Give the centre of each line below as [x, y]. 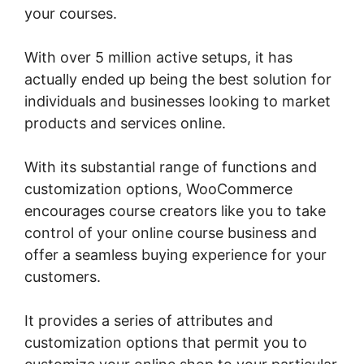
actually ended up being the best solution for [178, 79]
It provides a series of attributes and [149, 321]
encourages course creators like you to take [175, 211]
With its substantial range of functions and [171, 167]
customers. [63, 277]
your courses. [71, 13]
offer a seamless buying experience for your [175, 255]
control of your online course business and [171, 233]
